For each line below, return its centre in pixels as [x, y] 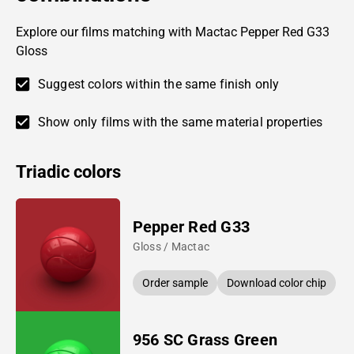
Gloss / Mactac [171, 246]
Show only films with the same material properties [181, 122]
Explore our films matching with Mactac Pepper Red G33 [173, 32]
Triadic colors [68, 171]
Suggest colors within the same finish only [159, 84]
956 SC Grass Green [205, 339]
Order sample [175, 282]
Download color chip [276, 282]
